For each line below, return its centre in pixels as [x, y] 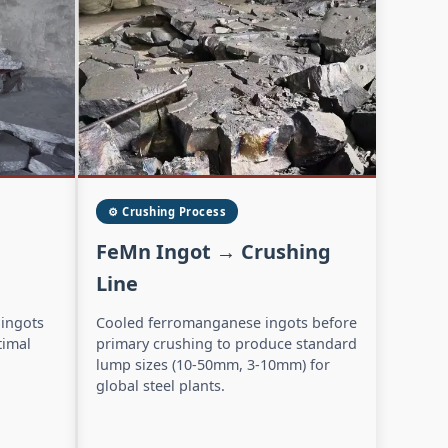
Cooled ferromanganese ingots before [227, 322]
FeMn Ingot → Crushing [214, 251]
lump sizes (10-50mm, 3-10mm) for [213, 364]
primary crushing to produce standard [227, 343]
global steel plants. [161, 385]
